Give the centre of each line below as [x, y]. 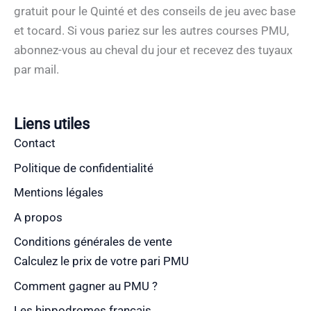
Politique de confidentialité [84, 168]
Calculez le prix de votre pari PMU [101, 261]
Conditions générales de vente [93, 242]
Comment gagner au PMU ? [86, 286]
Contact [35, 143]
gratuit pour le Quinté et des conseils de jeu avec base [155, 11]
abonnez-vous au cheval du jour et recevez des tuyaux [153, 50]
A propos [38, 217]
